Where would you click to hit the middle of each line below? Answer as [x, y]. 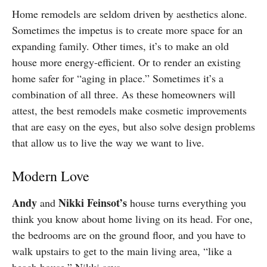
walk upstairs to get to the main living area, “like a [122, 251]
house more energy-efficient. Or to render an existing [126, 62]
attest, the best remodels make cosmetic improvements [129, 111]
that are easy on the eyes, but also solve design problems [133, 127]
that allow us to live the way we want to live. [110, 143]
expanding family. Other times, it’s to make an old [120, 46]
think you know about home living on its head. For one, [132, 219]
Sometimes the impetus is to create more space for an [127, 30]
